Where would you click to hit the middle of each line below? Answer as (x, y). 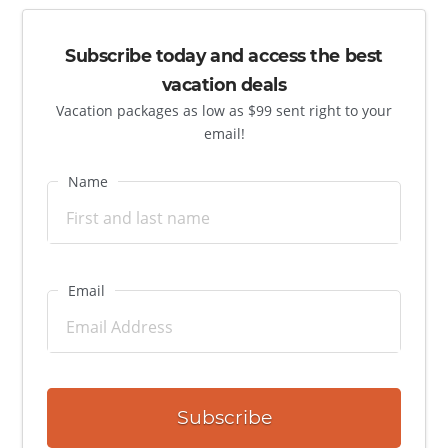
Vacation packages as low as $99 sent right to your (224, 110)
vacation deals (224, 84)
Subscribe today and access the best (224, 55)
